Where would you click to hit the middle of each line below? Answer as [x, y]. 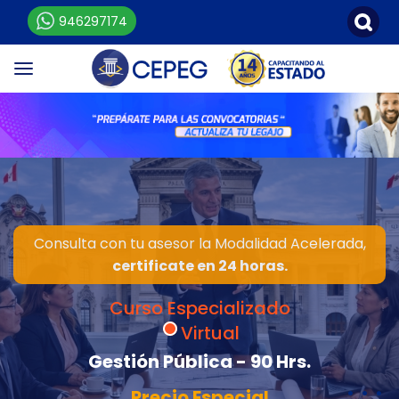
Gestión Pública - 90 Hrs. [199, 361]
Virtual [210, 333]
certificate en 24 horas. [199, 265]
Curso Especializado [199, 308]
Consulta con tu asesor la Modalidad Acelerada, [199, 243]
